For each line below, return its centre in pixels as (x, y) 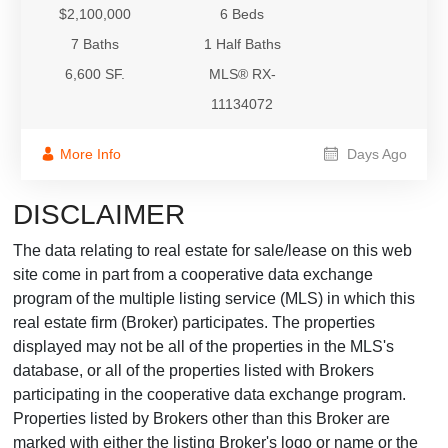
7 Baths (94, 44)
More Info (90, 154)
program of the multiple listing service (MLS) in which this (214, 299)
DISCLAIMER (99, 215)
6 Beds (242, 14)
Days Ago (375, 154)
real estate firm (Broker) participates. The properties (194, 323)
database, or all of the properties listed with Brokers (193, 371)
